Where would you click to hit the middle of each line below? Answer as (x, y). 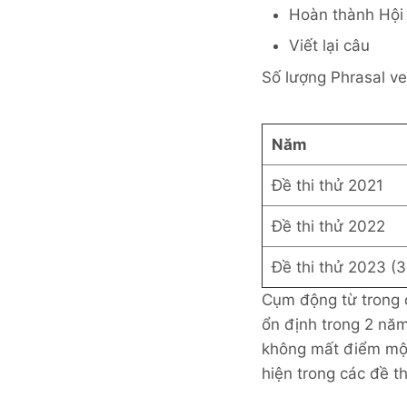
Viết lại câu (329, 46)
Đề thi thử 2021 (328, 186)
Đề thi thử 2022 (328, 227)
